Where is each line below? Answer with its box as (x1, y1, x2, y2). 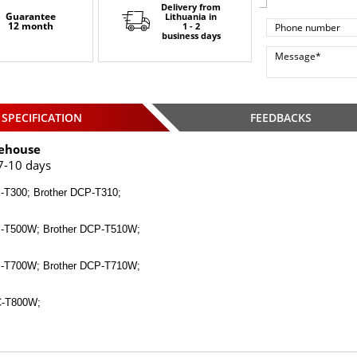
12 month (8, 18, 54, 33)
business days (161, 29, 221, 41)
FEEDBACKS (249, 110, 312, 125)
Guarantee (6, 9, 57, 23)
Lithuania (165, 10, 207, 22)
